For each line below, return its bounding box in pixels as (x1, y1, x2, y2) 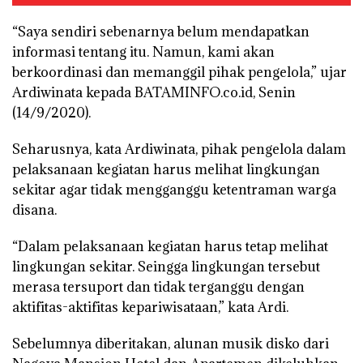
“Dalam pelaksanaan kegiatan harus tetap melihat (12, 237, 328, 256)
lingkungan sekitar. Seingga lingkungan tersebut (12, 258, 320, 276)
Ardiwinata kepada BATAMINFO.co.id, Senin (12, 83, 296, 102)
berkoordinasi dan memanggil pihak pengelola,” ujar (12, 63, 347, 82)
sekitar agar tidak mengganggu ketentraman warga (12, 181, 336, 199)
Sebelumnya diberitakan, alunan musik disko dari (12, 335, 329, 353)
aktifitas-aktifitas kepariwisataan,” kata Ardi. (12, 298, 288, 317)
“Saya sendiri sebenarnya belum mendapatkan (12, 23, 310, 41)
